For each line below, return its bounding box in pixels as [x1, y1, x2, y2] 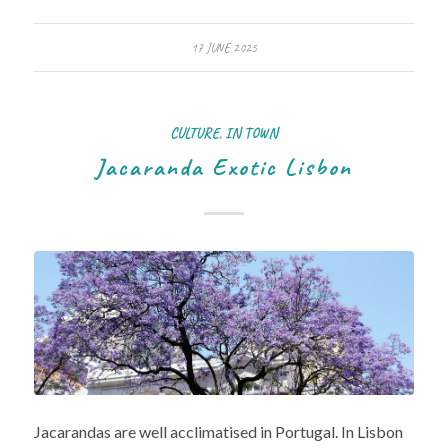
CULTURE [169, 123, 219, 142]
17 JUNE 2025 [190, 39, 257, 56]
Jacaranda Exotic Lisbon [95, 151, 353, 182]
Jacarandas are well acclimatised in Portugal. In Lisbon [33, 422, 403, 441]
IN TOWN [224, 123, 278, 142]
